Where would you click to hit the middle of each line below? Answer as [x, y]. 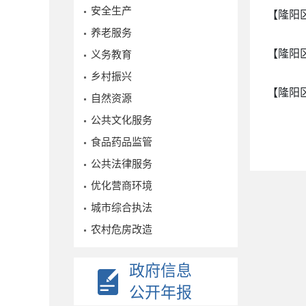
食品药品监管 [122, 142]
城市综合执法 [122, 207]
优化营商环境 [122, 185]
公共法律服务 [122, 164]
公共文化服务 [122, 120]
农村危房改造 [122, 229]
